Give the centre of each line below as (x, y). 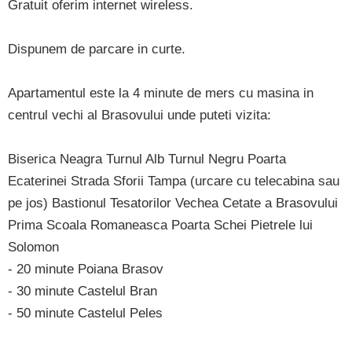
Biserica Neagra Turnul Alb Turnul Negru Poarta (147, 159)
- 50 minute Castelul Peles (85, 313)
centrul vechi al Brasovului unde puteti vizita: (139, 115)
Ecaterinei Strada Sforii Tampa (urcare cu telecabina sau (174, 181)
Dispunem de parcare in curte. (97, 49)
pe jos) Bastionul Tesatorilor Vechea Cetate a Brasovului (173, 203)
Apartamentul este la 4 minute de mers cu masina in (161, 93)
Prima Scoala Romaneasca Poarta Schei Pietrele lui (160, 225)
